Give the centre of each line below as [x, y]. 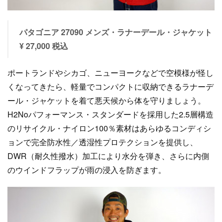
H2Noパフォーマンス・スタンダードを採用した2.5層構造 [111, 114]
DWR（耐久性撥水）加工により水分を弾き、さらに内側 [108, 156]
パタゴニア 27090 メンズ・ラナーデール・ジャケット [115, 32]
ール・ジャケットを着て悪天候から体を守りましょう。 [107, 100]
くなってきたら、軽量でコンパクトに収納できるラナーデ [111, 86]
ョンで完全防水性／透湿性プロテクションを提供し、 [103, 142]
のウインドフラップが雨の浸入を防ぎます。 [87, 170]
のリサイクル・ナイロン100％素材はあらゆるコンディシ [109, 128]
